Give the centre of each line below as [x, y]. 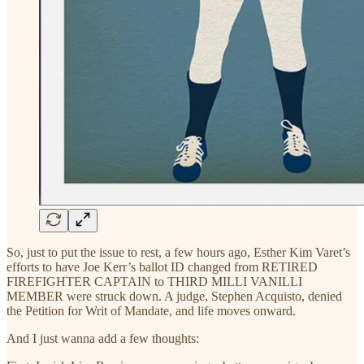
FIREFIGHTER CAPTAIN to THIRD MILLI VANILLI [154, 281]
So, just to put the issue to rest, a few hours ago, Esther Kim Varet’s [178, 252]
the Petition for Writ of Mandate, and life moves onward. [151, 310]
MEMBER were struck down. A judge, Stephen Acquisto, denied [174, 296]
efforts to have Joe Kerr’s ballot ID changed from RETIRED [162, 266]
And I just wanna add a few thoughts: [103, 338]
